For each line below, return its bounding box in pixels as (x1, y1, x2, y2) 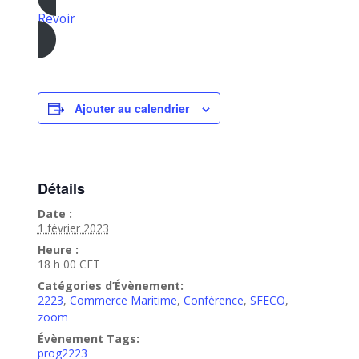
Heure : (37, 242, 79, 258)
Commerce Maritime (69, 292, 177, 309)
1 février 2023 (37, 220, 109, 236)
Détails (37, 178, 85, 200)
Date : (37, 206, 72, 222)
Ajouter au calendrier (74, 100, 189, 116)
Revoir (37, 10, 75, 27)
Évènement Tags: (37, 331, 139, 347)
